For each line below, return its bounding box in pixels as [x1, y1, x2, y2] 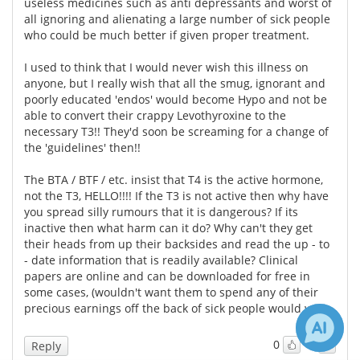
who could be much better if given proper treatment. [24, 27, 309, 43]
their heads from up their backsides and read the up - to [24, 235, 329, 252]
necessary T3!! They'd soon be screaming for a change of [24, 123, 329, 139]
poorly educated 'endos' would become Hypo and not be [24, 91, 327, 107]
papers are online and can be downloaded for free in [24, 268, 310, 284]
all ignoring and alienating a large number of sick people [24, 10, 330, 27]
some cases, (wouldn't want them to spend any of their [24, 284, 318, 300]
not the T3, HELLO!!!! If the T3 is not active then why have [24, 187, 329, 203]
